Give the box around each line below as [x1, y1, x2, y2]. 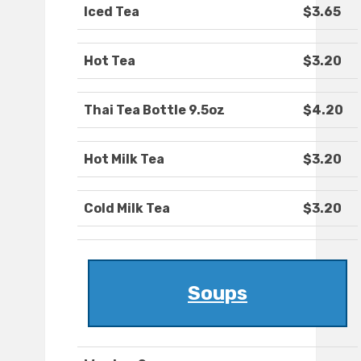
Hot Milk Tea [84, 151, 164, 168]
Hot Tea [84, 53, 135, 69]
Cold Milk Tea [84, 201, 170, 217]
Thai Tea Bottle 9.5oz [84, 102, 225, 118]
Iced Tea [84, 4, 139, 20]
